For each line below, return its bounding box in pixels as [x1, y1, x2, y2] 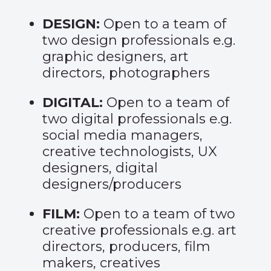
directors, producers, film [42, 238, 211, 255]
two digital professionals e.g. [42, 111, 232, 127]
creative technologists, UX [42, 143, 217, 160]
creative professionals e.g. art [42, 222, 237, 238]
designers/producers [42, 176, 181, 192]
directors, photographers [42, 65, 210, 81]
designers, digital [42, 160, 158, 176]
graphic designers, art [42, 48, 189, 65]
